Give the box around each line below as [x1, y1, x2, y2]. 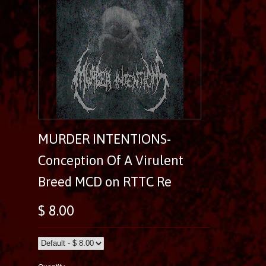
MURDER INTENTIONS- [38, 131, 171, 147]
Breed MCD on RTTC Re [38, 173, 172, 189]
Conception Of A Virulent [38, 152, 183, 168]
